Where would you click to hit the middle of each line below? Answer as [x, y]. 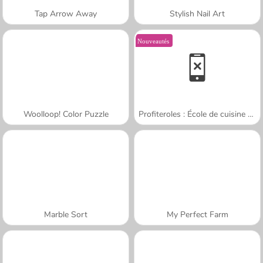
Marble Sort [66, 214]
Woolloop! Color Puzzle [66, 114]
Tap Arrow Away [66, 14]
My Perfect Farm [197, 214]
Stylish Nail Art [197, 14]
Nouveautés [154, 40]
